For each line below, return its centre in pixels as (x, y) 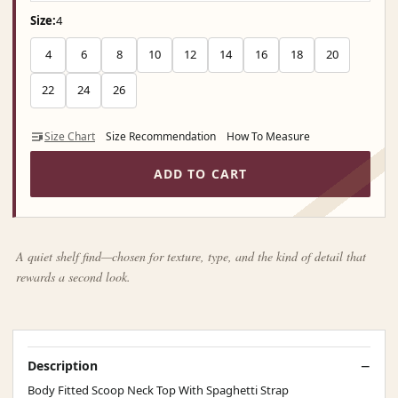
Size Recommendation (161, 136)
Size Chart (70, 136)
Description (63, 365)
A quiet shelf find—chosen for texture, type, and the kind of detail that (191, 256)
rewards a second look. (73, 276)
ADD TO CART (200, 174)
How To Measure (268, 136)
